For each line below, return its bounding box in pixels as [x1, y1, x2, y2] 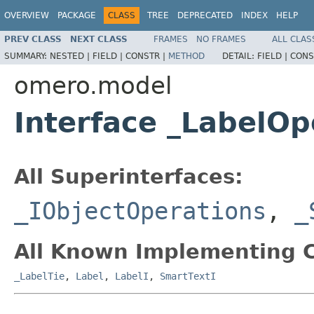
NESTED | [50, 50, 93, 61]
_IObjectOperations [14, 196, 266, 225]
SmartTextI [160, 270, 216, 282]
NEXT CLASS [70, 34, 128, 44]
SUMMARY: [4, 50, 50, 61]
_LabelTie [14, 270, 64, 282]
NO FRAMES [196, 34, 246, 44]
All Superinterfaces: [14, 164, 243, 189]
